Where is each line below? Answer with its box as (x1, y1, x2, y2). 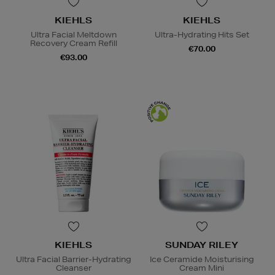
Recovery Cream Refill (29, 37, 117, 48)
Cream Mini (179, 262, 224, 273)
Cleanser (55, 262, 91, 273)
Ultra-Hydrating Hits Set (154, 29, 249, 40)
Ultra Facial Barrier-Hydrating (16, 254, 131, 265)
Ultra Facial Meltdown (30, 29, 117, 40)
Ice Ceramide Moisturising (150, 254, 254, 265)
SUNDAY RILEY (165, 239, 238, 250)
